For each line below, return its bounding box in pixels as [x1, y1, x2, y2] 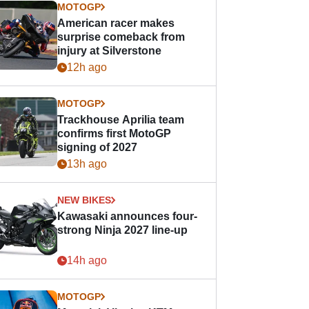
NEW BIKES [57, 195, 112, 206]
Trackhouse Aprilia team [57, 114, 185, 126]
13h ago [67, 158, 108, 170]
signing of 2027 [57, 141, 138, 153]
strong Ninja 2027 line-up [57, 224, 188, 236]
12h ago [67, 61, 108, 73]
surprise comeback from [57, 31, 186, 43]
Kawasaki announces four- [57, 210, 198, 222]
